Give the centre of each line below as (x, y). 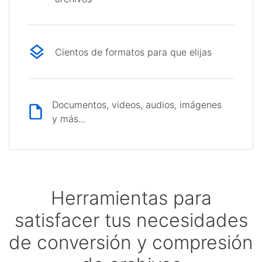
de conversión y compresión (131, 243)
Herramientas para (131, 198)
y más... (69, 119)
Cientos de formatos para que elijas (133, 52)
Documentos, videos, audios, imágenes (137, 105)
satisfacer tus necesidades (131, 220)
